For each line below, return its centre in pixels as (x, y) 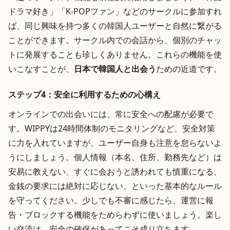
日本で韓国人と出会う (115, 69)
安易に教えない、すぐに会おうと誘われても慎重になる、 (115, 171)
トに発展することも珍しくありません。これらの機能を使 (115, 54)
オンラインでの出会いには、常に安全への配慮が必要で (111, 114)
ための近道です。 (189, 69)
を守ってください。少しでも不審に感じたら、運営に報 (111, 200)
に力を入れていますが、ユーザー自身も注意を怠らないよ (115, 143)
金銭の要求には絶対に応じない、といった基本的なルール (115, 186)
